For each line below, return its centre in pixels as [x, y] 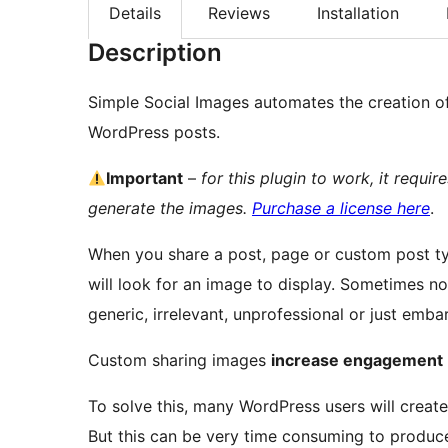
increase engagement [357, 360]
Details [135, 13]
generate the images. [170, 208]
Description [155, 53]
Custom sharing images [179, 360]
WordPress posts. [154, 132]
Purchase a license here [341, 208]
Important [145, 178]
